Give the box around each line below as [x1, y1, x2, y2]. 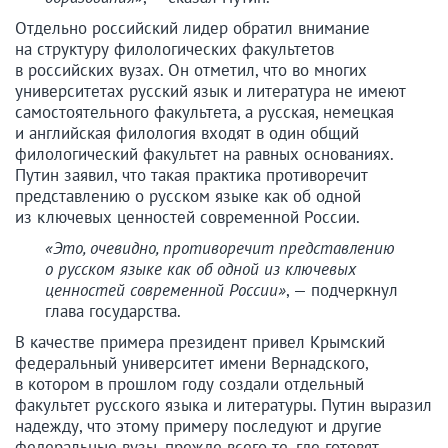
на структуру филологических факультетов [15, 38, 334, 61]
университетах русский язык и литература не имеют [15, 80, 406, 103]
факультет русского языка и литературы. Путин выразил [15, 394, 432, 417]
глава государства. [45, 300, 181, 323]
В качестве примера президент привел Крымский [15, 331, 385, 354]
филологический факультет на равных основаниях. [15, 143, 393, 166]
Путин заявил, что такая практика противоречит [15, 164, 368, 187]
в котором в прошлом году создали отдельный [15, 373, 364, 396]
